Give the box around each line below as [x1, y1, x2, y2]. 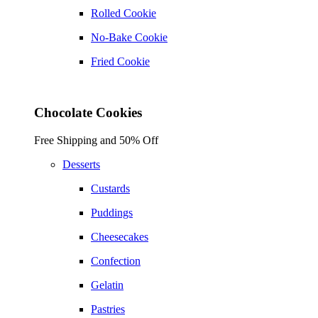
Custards [91, 182, 130, 195]
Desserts [62, 158, 100, 171]
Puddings [91, 207, 133, 219]
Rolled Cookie [91, 6, 156, 19]
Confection [91, 255, 141, 268]
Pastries [91, 303, 125, 316]
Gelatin [91, 279, 124, 292]
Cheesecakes [91, 231, 148, 243]
